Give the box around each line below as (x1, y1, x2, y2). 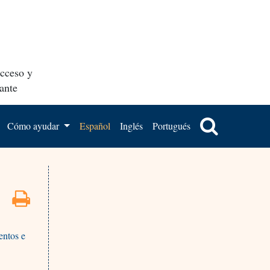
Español (79, 119, 110, 132)
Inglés (119, 119, 143, 132)
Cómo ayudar (7, 119, 62, 132)
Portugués (152, 119, 190, 132)
